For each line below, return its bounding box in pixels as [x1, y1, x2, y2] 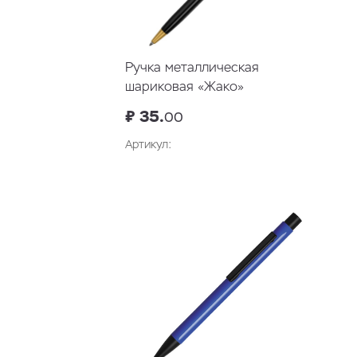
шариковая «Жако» [125, 78, 244, 96]
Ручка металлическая [125, 59, 259, 76]
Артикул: [125, 137, 171, 152]
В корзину [253, 172, 306, 187]
